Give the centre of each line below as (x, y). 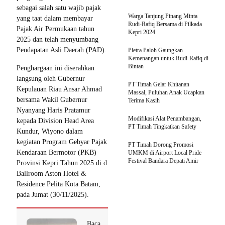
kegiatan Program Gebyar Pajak (62, 142)
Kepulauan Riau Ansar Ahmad (59, 89)
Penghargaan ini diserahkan (55, 68)
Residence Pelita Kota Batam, (59, 184)
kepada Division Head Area (55, 121)
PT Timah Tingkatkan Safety (162, 126)
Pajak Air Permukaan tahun (55, 29)
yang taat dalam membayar (55, 18)
